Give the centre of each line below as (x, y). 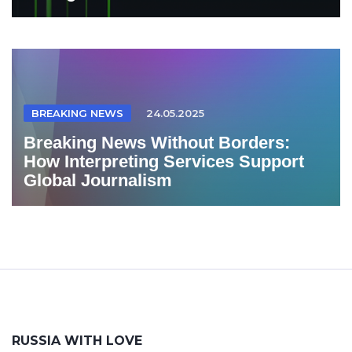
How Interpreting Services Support (164, 161)
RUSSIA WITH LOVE (77, 341)
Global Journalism (98, 180)
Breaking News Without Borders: (157, 143)
